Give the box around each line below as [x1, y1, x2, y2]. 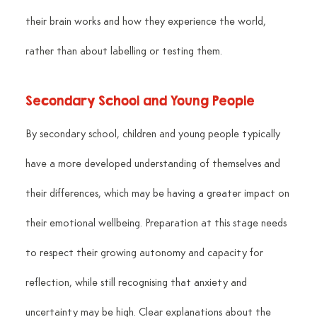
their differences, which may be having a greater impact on [25, 188, 292, 200]
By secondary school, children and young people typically [25, 129, 283, 141]
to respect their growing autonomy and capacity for [25, 248, 266, 260]
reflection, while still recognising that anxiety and [25, 277, 250, 289]
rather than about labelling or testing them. [25, 46, 222, 58]
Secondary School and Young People [25, 93, 255, 109]
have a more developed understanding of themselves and [25, 158, 283, 171]
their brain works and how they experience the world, [25, 16, 269, 28]
